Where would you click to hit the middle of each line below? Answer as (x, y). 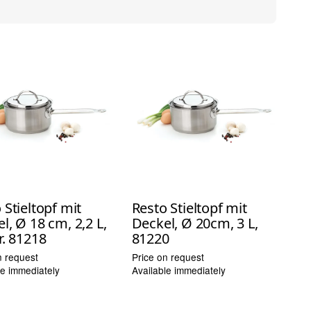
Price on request (168, 257)
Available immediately (178, 270)
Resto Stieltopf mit (189, 208)
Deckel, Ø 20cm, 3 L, (195, 223)
